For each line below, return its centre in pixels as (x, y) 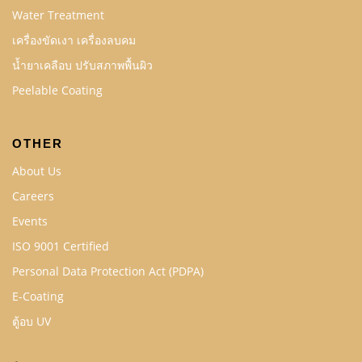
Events (30, 221)
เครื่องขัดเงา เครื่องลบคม (74, 40)
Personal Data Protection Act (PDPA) (108, 271)
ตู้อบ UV (32, 321)
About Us (37, 170)
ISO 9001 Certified (61, 246)
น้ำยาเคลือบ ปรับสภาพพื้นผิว (82, 65)
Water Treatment (58, 15)
